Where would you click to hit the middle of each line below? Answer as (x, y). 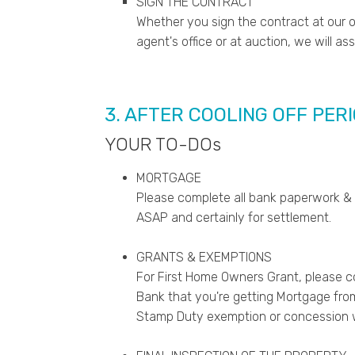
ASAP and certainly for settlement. (234, 218)
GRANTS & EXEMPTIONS (204, 258)
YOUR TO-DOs (163, 145)
